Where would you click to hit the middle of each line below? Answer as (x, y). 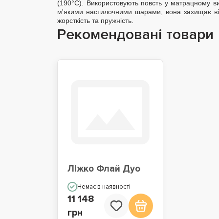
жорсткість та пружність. (95, 20)
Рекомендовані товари (135, 34)
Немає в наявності (104, 186)
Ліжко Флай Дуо (104, 169)
